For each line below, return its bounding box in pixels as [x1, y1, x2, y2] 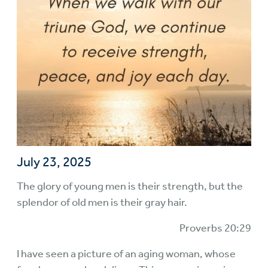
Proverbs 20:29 [179, 221, 251, 234]
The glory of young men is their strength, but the [17, 179, 243, 193]
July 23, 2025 [17, 154, 92, 170]
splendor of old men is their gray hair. [17, 196, 189, 209]
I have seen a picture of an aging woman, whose [17, 247, 236, 260]
